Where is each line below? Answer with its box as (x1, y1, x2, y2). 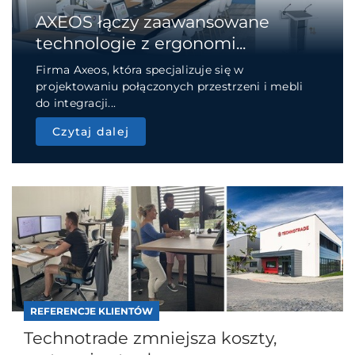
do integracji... (36, 95, 116, 110)
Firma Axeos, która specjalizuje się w (36, 62, 244, 77)
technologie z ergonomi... (36, 32, 246, 53)
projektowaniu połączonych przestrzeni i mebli (36, 78, 303, 94)
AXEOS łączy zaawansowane (36, 11, 269, 32)
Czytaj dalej (52, 124, 129, 139)
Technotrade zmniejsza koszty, (24, 327, 277, 348)
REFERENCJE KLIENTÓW (30, 304, 153, 317)
